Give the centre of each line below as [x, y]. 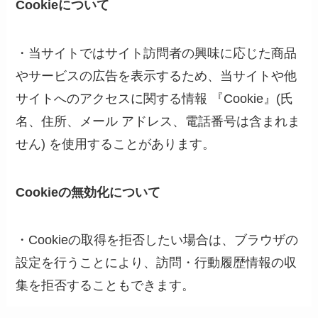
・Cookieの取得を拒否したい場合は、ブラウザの [157, 240]
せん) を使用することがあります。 [116, 144]
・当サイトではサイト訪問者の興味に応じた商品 [157, 53]
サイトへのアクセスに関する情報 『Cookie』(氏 [155, 98]
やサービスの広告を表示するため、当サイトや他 [157, 76]
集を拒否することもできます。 [105, 286]
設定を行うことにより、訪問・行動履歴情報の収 [157, 263]
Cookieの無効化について [88, 192]
